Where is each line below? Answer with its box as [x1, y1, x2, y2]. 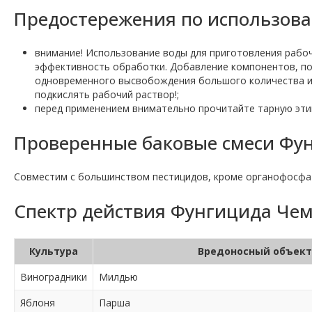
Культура [29, 244, 78, 258]
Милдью [99, 270, 138, 284]
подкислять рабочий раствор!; [35, 88, 179, 102]
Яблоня [20, 296, 55, 310]
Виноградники [20, 270, 87, 284]
